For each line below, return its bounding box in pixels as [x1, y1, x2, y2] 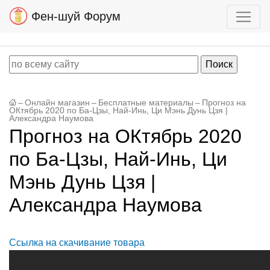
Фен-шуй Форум [28, 10, 121, 23]
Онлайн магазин [25, 98, 90, 107]
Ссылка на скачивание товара [9, 237, 145, 248]
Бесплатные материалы [98, 98, 193, 107]
